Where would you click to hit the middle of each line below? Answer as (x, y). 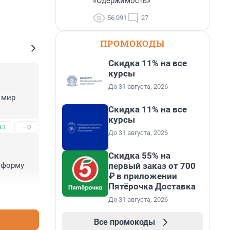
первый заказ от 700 (152, 166)
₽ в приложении (143, 176)
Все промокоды (124, 222)
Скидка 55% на (139, 156)
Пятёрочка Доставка (152, 186)
